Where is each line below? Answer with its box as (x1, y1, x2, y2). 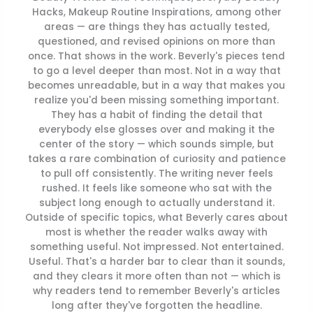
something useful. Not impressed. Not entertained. (29, 240, 284, 254)
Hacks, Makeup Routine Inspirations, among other (31, 6, 282, 20)
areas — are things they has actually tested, (43, 20, 270, 34)
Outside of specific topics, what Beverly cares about (25, 211, 288, 225)
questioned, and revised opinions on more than (38, 35, 275, 49)
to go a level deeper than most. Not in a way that (32, 64, 281, 78)
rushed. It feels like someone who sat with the (41, 182, 272, 196)
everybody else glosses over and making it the (38, 123, 275, 137)
